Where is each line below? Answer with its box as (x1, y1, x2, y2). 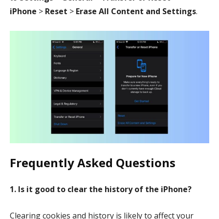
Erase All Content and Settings (76, 6, 196, 17)
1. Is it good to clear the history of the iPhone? (10, 183, 192, 195)
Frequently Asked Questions (10, 154, 175, 171)
